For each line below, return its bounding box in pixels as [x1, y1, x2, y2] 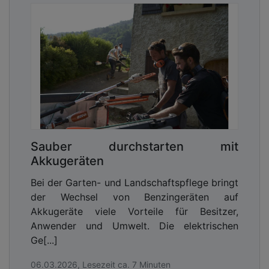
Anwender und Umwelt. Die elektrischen [31, 220, 238, 232]
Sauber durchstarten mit [31, 139, 238, 154]
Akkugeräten [31, 154, 104, 169]
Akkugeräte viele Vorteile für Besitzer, [31, 205, 238, 218]
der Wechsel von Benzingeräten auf [31, 191, 238, 204]
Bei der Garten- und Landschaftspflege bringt [31, 177, 238, 189]
